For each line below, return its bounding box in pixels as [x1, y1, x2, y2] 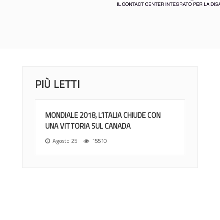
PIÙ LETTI [35, 76, 80, 92]
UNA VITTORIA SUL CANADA [45, 120, 131, 132]
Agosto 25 [53, 136, 77, 145]
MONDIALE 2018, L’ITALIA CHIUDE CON [45, 109, 161, 121]
